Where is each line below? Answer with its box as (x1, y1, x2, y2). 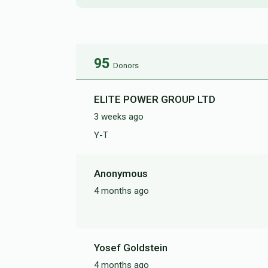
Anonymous (94, 167, 148, 180)
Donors (113, 61, 139, 71)
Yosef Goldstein (94, 242, 167, 254)
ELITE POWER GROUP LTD (94, 93, 215, 106)
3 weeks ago (94, 111, 144, 123)
